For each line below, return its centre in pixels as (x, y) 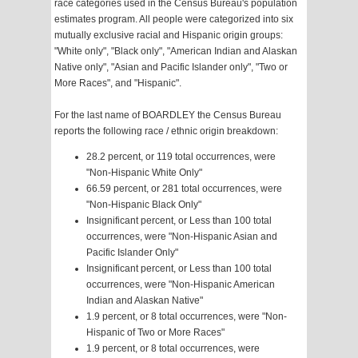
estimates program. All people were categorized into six (174, 20)
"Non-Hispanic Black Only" (144, 205)
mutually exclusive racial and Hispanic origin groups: (169, 36)
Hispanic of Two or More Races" (155, 333)
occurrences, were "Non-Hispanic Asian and (182, 237)
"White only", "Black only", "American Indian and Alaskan (176, 52)
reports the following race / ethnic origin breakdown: (166, 131)
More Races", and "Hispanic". (118, 84)
